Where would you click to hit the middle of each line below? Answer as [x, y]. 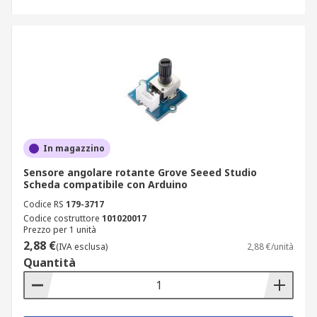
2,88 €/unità [270, 247]
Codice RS [44, 204]
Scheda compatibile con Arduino [105, 184]
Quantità [50, 263]
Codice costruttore [62, 218]
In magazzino [74, 148]
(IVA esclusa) [82, 247]
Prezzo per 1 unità [60, 230]
